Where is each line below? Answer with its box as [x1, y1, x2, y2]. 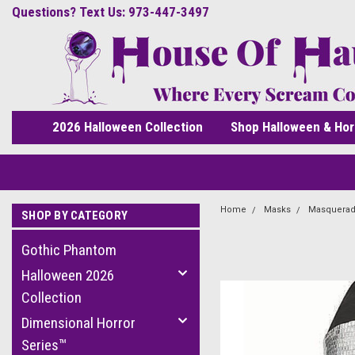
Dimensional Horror [21, 314, 136, 332]
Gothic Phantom [21, 241, 116, 259]
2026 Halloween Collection [52, 119, 203, 135]
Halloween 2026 [21, 266, 114, 284]
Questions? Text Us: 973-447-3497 [12, 4, 209, 20]
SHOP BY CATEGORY [21, 208, 128, 223]
